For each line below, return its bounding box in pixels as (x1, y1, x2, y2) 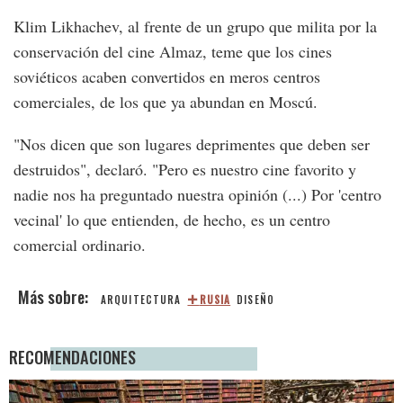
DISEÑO (237, 292, 274, 308)
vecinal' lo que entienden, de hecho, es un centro (13, 209, 330, 231)
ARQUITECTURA (101, 292, 182, 308)
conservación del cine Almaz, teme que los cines (13, 40, 332, 63)
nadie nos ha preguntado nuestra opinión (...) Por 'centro (13, 184, 381, 206)
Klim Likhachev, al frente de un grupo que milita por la (13, 15, 377, 38)
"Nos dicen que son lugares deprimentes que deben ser (13, 133, 370, 156)
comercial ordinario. (13, 234, 146, 256)
